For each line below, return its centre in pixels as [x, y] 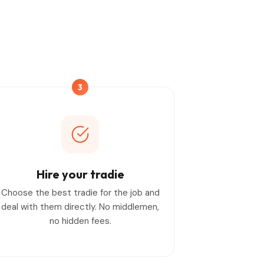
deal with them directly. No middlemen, [80, 207]
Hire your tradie [80, 174]
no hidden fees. [80, 221]
